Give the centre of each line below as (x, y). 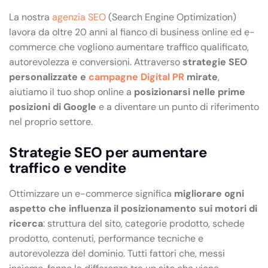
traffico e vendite (68, 167)
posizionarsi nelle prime (190, 92)
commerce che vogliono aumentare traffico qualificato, (129, 47)
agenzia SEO (79, 17)
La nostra (31, 17)
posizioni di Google (53, 107)
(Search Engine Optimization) (171, 17)
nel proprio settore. (51, 122)
